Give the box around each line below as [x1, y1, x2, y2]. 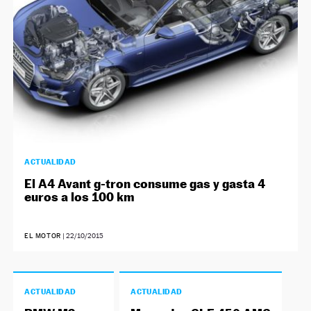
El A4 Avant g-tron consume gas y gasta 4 [24, 176, 266, 191]
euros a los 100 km [24, 189, 135, 204]
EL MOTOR [24, 231, 61, 239]
